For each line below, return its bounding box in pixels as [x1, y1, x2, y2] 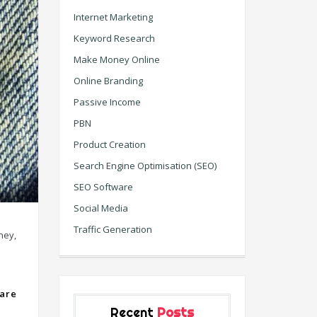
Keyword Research [73, 32, 155, 45]
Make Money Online [73, 53, 160, 66]
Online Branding [73, 74, 143, 87]
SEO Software [73, 180, 133, 193]
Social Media [73, 202, 128, 214]
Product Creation [73, 138, 146, 151]
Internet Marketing [73, 11, 153, 23]
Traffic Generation [73, 223, 152, 236]
